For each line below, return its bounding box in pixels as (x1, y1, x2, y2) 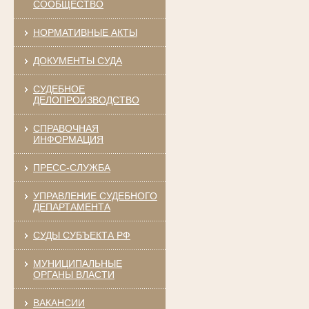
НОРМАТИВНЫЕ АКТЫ (32, 26, 137, 38)
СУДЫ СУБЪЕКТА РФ (32, 229, 130, 241)
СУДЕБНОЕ (32, 83, 85, 94)
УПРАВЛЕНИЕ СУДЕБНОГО (32, 190, 157, 201)
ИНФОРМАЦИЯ (32, 133, 103, 145)
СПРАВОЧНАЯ (32, 122, 99, 134)
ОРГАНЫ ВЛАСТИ (32, 268, 114, 280)
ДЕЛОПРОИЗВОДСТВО (32, 94, 139, 106)
